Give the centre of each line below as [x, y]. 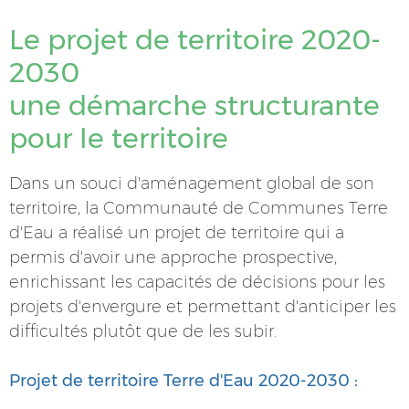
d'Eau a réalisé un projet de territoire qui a [177, 232]
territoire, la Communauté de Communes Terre [199, 208]
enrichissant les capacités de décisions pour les [197, 282]
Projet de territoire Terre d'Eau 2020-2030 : [184, 380]
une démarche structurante [194, 105]
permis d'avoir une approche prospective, [173, 257]
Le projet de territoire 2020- [195, 39]
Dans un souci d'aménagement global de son [192, 183]
